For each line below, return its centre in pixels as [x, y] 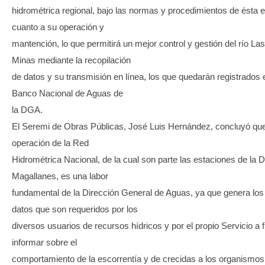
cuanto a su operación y [58, 27]
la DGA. [27, 109]
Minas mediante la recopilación [71, 60]
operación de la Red [50, 143]
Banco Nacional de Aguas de [67, 93]
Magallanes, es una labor [60, 176]
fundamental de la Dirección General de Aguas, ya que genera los [138, 192]
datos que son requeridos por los [75, 209]
